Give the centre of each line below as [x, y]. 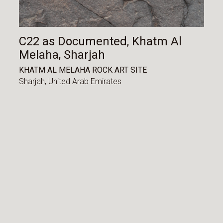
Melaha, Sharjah [62, 55]
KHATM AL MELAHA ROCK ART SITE [83, 70]
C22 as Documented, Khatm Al [101, 42]
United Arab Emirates [85, 82]
